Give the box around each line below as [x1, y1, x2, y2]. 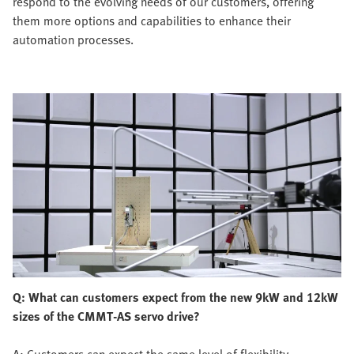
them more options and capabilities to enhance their [13, 10, 291, 30]
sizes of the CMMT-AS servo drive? [13, 307, 200, 326]
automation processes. [13, 29, 134, 49]
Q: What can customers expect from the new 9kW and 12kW [13, 288, 338, 307]
